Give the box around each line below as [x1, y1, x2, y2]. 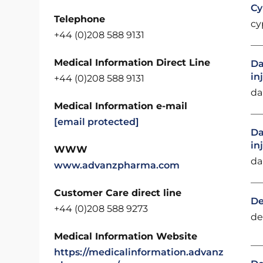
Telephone [54, 14, 106, 25]
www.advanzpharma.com [54, 160, 180, 171]
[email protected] [54, 116, 140, 127]
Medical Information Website [54, 231, 198, 242]
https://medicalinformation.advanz [54, 247, 224, 258]
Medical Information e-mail [54, 100, 188, 112]
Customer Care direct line [54, 187, 182, 198]
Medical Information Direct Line [54, 57, 211, 68]
